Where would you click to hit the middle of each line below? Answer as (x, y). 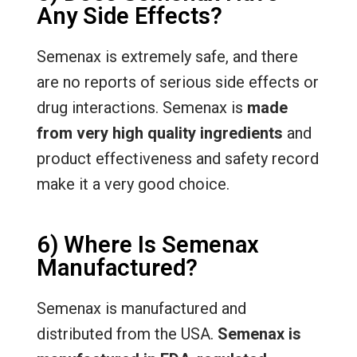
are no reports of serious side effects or (177, 82)
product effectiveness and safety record (177, 158)
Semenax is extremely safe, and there (167, 56)
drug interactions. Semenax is (141, 107)
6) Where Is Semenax (147, 244)
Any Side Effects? (129, 16)
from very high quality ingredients (159, 133)
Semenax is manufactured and (141, 308)
